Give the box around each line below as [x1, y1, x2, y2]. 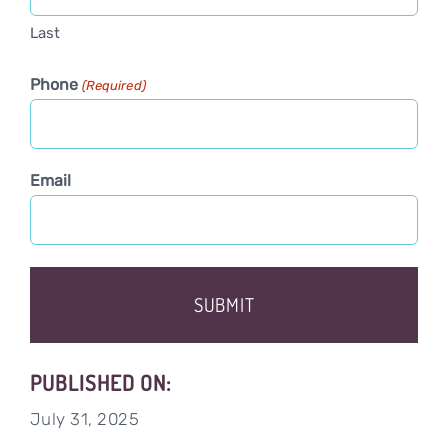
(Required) [81, 78, 146, 94]
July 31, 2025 [29, 409, 140, 430]
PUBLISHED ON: [29, 369, 171, 397]
